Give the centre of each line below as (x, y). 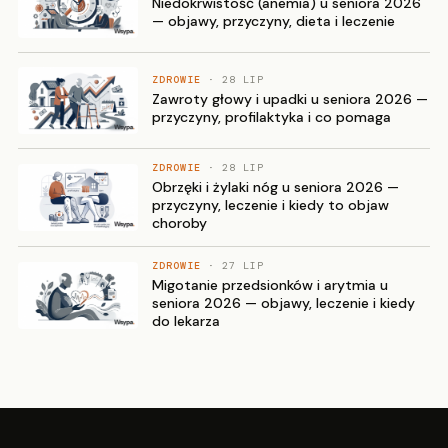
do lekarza (186, 321)
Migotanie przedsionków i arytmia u (270, 285)
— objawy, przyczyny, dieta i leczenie (273, 21)
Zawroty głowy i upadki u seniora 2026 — (290, 99)
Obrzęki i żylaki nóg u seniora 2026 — (275, 187)
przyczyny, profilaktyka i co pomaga (271, 117)
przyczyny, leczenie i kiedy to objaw (270, 205)
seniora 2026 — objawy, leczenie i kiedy (283, 303)
